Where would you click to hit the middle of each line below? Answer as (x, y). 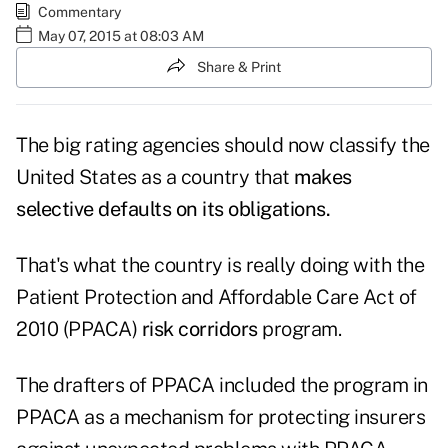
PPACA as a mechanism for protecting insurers (220, 417)
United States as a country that (155, 177)
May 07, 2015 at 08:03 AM (121, 35)
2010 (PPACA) (79, 329)
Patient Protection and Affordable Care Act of (216, 297)
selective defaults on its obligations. (173, 209)
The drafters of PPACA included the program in (222, 385)
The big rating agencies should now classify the (223, 145)
